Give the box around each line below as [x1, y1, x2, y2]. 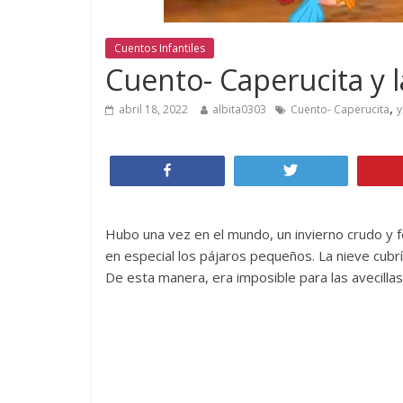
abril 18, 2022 [119, 102, 188, 117]
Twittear [309, 164, 355, 176]
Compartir [185, 164, 243, 176]
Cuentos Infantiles [114, 40, 205, 56]
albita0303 [212, 102, 266, 117]
